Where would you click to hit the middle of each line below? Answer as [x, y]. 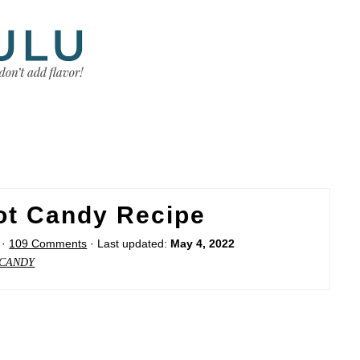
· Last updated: [129, 244]
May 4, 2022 [203, 244]
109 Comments [48, 244]
